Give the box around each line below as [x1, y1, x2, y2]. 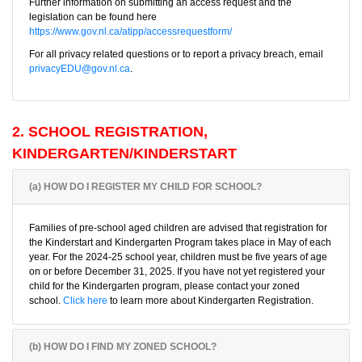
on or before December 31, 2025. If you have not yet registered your [29, 266, 325, 277]
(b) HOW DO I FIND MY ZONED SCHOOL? [29, 341, 217, 352]
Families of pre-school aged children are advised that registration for [29, 222, 327, 234]
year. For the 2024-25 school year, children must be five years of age [29, 251, 327, 263]
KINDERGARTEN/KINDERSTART [12, 145, 237, 162]
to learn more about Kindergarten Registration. [107, 295, 314, 306]
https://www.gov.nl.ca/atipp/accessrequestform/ [29, 26, 232, 37]
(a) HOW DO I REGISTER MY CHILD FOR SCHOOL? [29, 181, 262, 192]
